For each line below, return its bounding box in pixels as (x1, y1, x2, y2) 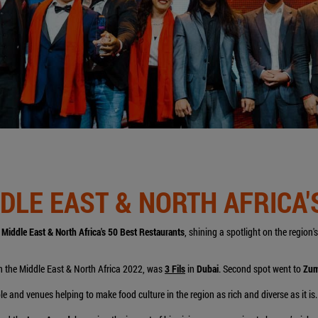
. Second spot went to (219, 262, 301, 275)
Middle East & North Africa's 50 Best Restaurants (1, 225, 185, 238)
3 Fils (165, 262, 185, 275)
